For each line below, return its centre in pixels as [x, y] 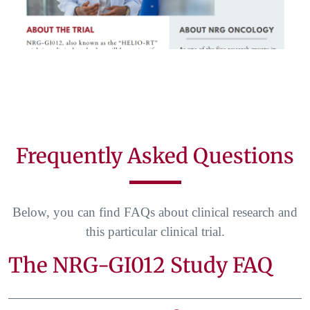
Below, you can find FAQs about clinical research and [155, 212]
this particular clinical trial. [155, 232]
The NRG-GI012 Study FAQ [140, 265]
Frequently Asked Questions [155, 156]
